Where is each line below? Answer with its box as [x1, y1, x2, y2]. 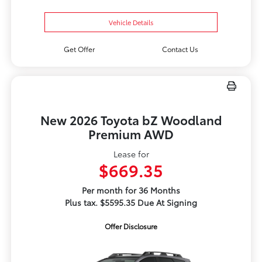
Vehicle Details [109, 18, 153, 27]
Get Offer [64, 44, 95, 54]
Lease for [113, 148, 149, 160]
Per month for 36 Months [82, 184, 180, 196]
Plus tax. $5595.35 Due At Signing [65, 196, 197, 209]
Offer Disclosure [105, 221, 157, 232]
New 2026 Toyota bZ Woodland [40, 111, 222, 129]
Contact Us [161, 44, 198, 54]
